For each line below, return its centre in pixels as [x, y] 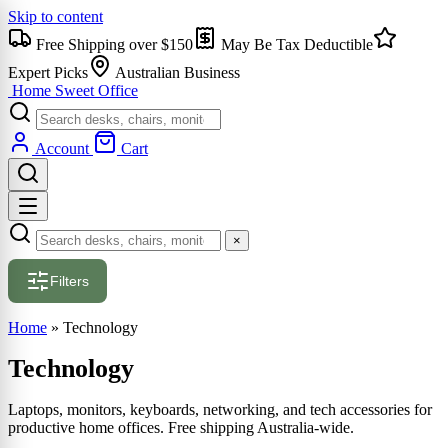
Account [62, 148]
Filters [69, 281]
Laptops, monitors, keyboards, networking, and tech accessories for [220, 410]
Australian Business [176, 72]
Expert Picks [48, 72]
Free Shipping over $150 [112, 44]
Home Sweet [53, 90]
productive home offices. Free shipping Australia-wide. [181, 428]
